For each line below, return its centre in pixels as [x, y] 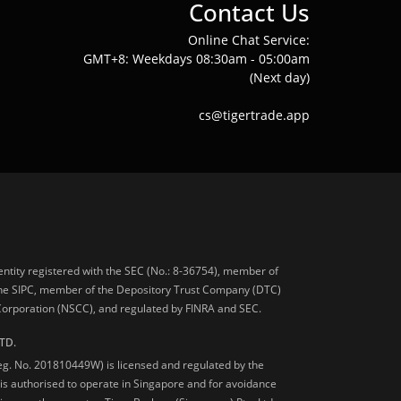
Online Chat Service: [249, 39]
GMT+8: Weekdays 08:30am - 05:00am [196, 58]
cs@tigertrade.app [254, 115]
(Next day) [280, 77]
